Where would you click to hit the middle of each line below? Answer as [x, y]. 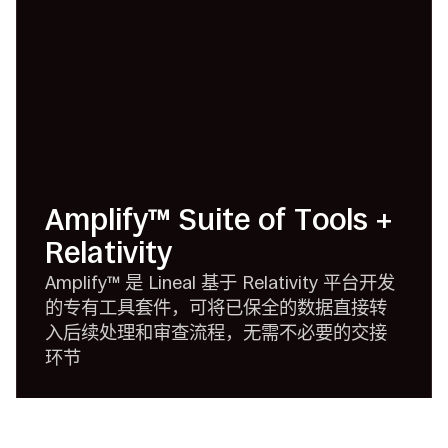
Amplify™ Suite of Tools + [218, 220]
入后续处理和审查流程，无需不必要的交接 [215, 333]
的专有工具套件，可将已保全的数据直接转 [215, 308]
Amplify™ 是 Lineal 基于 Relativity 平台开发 [219, 283]
